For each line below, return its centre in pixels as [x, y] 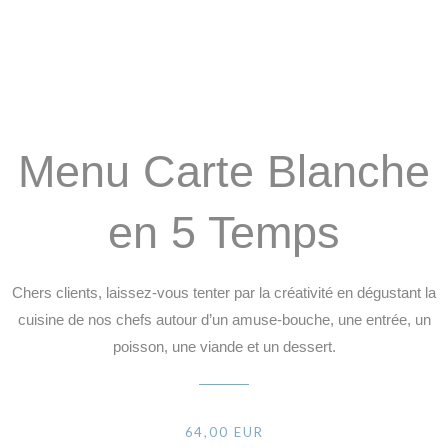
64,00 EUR [224, 431]
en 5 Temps [224, 232]
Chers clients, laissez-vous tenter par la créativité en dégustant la [224, 293]
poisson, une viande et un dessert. [224, 347]
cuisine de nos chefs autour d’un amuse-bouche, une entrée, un [224, 320]
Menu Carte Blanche [224, 171]
